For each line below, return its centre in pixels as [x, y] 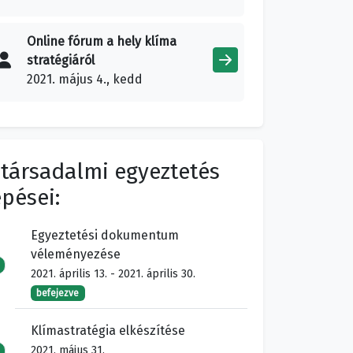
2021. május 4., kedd [85, 80]
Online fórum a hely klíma [102, 42]
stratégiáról [61, 61]
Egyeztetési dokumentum [104, 236]
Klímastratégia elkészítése [108, 331]
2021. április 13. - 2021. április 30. [113, 274]
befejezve [58, 294]
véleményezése [75, 255]
